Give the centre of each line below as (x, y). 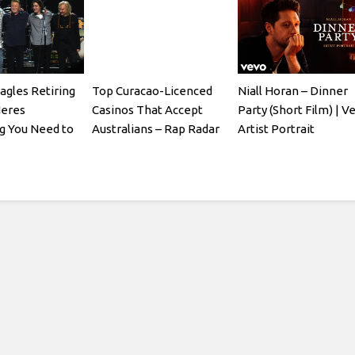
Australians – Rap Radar (155, 128)
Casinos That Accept (147, 109)
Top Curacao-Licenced (152, 90)
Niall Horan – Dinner (292, 90)
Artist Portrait (276, 128)
